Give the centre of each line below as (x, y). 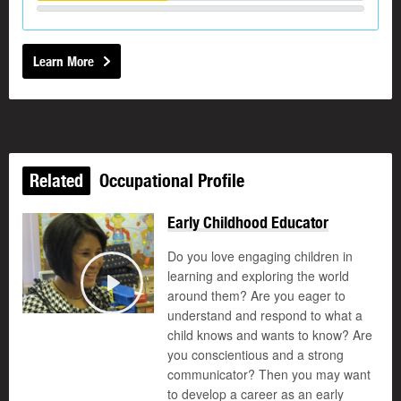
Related (56, 181)
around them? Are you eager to (256, 296)
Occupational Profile (170, 181)
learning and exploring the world (258, 276)
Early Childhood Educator (248, 223)
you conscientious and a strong (256, 355)
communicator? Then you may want (269, 375)
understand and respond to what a (265, 316)
